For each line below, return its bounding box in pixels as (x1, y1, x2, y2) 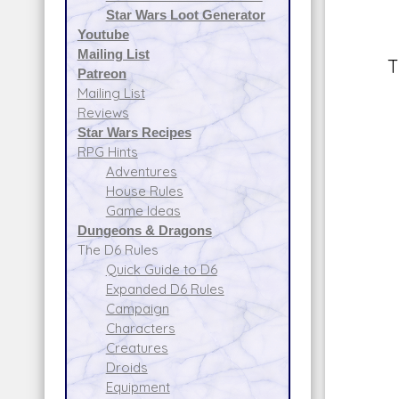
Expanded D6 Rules (105, 280, 224, 297)
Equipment (105, 378, 170, 395)
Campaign (105, 299, 169, 317)
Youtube (77, 25, 129, 43)
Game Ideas (105, 201, 181, 219)
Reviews (77, 103, 129, 121)
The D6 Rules (77, 240, 159, 258)
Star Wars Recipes (77, 123, 191, 141)
